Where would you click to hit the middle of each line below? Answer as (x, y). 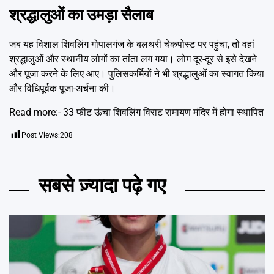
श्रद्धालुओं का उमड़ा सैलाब (81, 14)
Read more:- (36, 113)
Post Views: (41, 135)
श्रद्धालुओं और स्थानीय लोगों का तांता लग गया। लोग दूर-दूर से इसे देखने (133, 59)
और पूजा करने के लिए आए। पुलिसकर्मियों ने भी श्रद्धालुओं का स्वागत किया (137, 74)
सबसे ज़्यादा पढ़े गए (102, 186)
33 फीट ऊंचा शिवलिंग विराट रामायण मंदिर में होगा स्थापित (163, 113)
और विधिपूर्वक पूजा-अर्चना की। (62, 89)
